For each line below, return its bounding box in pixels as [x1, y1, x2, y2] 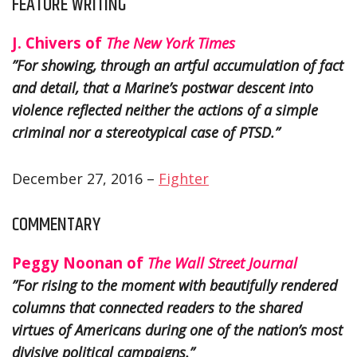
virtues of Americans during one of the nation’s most [12, 320, 343, 339]
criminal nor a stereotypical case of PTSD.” [12, 122, 280, 142]
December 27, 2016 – [12, 168, 159, 188]
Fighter [159, 168, 209, 188]
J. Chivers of [12, 32, 106, 53]
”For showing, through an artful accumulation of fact [12, 55, 343, 75]
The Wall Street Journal [147, 252, 297, 273]
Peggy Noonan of [12, 252, 147, 273]
